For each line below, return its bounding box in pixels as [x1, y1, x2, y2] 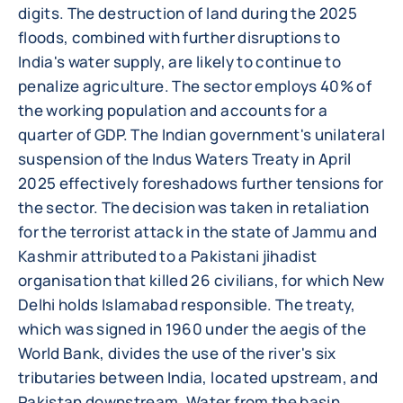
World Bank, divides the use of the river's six [18, 343, 336, 363]
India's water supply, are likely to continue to [18, 51, 341, 72]
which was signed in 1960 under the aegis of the [18, 318, 366, 339]
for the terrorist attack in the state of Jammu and [18, 221, 377, 242]
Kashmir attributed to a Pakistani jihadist [18, 246, 318, 266]
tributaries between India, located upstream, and [18, 367, 379, 388]
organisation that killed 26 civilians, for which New [18, 270, 385, 291]
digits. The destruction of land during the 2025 [18, 3, 357, 23]
